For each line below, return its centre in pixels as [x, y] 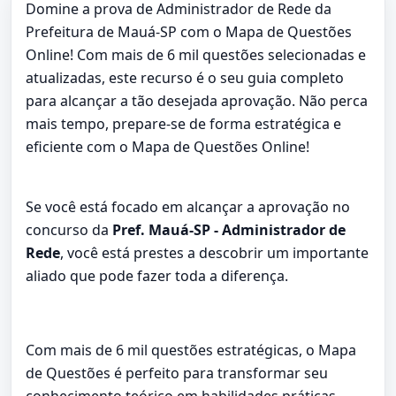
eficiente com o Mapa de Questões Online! [168, 146]
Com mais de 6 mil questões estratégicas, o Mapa [191, 350]
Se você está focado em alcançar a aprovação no [188, 206]
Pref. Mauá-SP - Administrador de [227, 229]
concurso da [67, 229]
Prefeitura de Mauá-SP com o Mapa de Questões [189, 31]
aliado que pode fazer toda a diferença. [157, 275]
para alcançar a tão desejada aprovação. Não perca [197, 100]
